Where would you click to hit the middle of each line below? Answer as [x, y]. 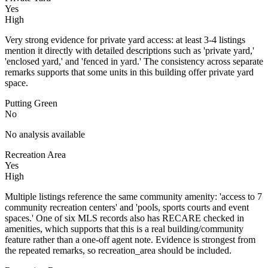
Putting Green [31, 103]
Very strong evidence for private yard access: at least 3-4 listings [125, 39]
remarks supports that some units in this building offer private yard [129, 72]
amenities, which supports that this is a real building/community [124, 229]
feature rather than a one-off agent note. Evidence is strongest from [130, 239]
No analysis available [45, 134]
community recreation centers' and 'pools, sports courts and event [127, 207]
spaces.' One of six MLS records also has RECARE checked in [124, 218]
